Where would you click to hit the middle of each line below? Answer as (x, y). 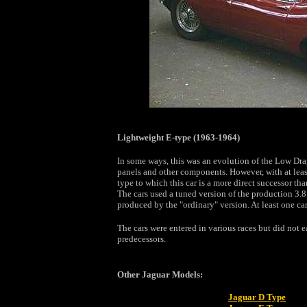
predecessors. (141, 239)
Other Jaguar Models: (160, 274)
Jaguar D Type (257, 297)
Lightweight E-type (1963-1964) (178, 137)
